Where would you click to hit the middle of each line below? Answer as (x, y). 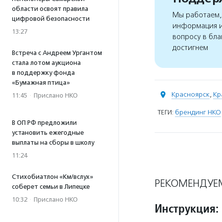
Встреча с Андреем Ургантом (57, 53)
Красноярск (191, 95)
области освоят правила (50, 9)
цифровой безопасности (51, 19)
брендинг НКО (198, 112)
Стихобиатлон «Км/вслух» (53, 177)
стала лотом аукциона (46, 63)
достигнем (190, 47)
